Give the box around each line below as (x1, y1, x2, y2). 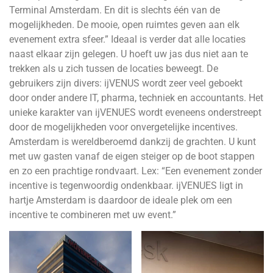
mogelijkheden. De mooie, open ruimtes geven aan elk (9, 19, 239, 31)
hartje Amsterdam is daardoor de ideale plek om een (9, 194, 232, 207)
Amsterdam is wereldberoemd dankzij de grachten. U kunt (9, 136, 256, 148)
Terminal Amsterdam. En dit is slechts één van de (9, 4, 220, 16)
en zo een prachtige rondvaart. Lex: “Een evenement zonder (9, 165, 262, 177)
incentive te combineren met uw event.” (9, 209, 176, 221)
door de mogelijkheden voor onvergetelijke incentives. (9, 121, 238, 133)
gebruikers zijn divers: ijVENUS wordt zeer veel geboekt (9, 77, 243, 90)
